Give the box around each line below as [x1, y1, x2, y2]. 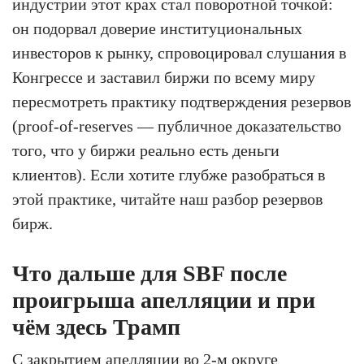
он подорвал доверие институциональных [12, 19, 302, 37]
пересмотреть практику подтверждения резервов [12, 92, 351, 110]
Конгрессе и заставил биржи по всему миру [12, 67, 315, 86]
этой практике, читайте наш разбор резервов [12, 189, 323, 208]
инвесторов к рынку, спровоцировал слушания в [12, 43, 346, 62]
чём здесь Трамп [12, 314, 180, 340]
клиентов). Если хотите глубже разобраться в [12, 165, 325, 184]
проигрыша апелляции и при [12, 287, 315, 313]
